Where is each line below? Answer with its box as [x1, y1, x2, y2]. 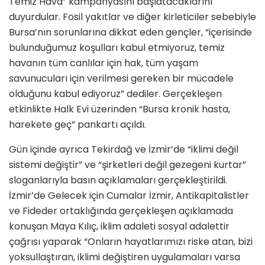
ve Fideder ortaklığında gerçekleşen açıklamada [9, 204, 233, 218]
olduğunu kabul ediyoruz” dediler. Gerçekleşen [9, 87, 222, 101]
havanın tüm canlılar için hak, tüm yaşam [9, 56, 198, 70]
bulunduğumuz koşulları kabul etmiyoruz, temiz [9, 41, 225, 55]
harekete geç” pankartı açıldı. [9, 118, 146, 132]
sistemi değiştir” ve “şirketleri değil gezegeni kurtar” [9, 158, 246, 172]
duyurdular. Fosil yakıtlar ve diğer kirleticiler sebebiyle [9, 10, 256, 24]
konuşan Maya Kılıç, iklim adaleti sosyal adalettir [9, 219, 230, 234]
